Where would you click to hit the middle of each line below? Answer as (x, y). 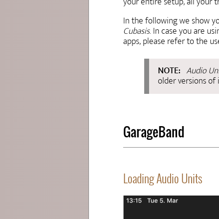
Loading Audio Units (163, 178)
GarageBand (154, 132)
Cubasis (136, 31)
